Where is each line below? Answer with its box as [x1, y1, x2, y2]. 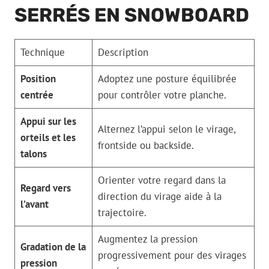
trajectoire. [97, 206, 147, 220]
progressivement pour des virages [97, 249, 246, 262]
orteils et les [20, 131, 76, 145]
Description [97, 46, 148, 59]
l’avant [20, 198, 49, 211]
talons [20, 147, 47, 161]
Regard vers [20, 181, 71, 195]
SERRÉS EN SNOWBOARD [14, 4, 249, 27]
